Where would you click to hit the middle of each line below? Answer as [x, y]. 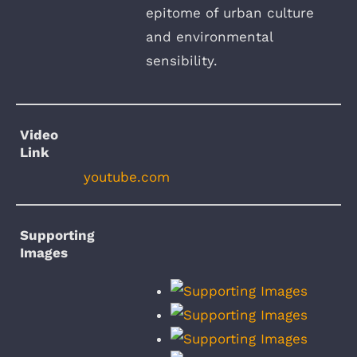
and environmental [209, 37]
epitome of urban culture [230, 13]
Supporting [58, 235]
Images [44, 252]
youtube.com [127, 177]
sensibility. [182, 61]
